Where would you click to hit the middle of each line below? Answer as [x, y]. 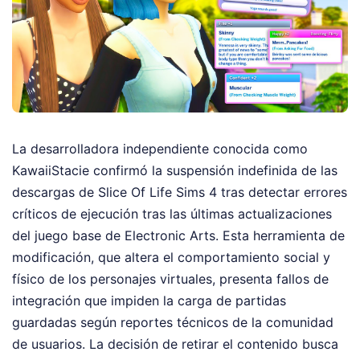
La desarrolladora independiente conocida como [160, 149]
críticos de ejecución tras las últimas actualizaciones [172, 214]
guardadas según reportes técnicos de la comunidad [173, 323]
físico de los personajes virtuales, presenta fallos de [170, 279]
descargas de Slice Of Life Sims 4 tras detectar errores [180, 192]
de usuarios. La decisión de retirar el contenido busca [175, 344]
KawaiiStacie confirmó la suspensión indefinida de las [175, 171]
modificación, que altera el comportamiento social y [171, 258]
